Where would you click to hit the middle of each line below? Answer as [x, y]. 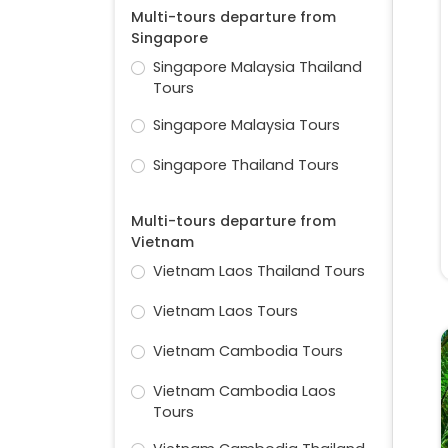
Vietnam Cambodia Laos [244, 391]
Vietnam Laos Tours [225, 311]
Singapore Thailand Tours [245, 165]
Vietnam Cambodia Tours [247, 351]
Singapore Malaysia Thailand [257, 67]
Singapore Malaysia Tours [246, 125]
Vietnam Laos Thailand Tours [258, 271]
